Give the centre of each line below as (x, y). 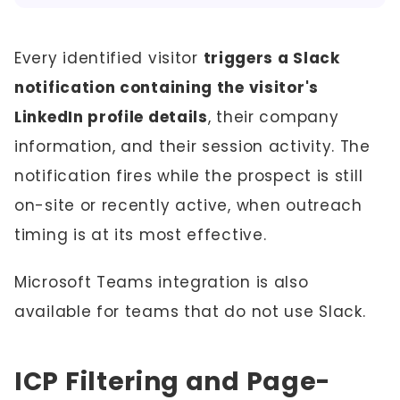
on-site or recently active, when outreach (188, 205)
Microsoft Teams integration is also (162, 282)
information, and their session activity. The (192, 146)
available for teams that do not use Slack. (190, 312)
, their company (273, 117)
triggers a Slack (271, 58)
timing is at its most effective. (141, 235)
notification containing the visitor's (167, 87)
